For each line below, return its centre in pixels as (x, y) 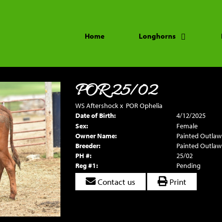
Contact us (115, 182)
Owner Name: (96, 136)
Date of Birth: (95, 115)
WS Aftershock (97, 106)
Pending (188, 166)
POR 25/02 (116, 91)
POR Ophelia (144, 106)
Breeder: (88, 146)
